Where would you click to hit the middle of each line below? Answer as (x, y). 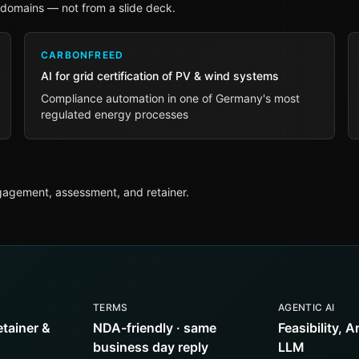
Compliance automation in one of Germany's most (170, 98)
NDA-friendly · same (155, 328)
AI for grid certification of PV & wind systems (160, 76)
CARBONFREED (83, 55)
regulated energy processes (115, 114)
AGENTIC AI (307, 307)
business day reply (151, 347)
